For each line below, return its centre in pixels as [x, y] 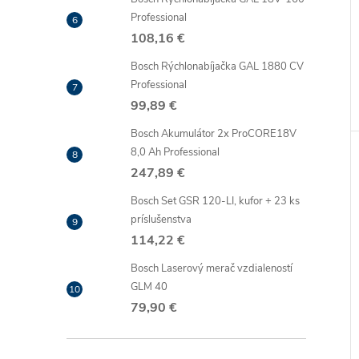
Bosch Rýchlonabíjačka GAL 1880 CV [217, 67]
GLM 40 [149, 287]
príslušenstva [161, 220]
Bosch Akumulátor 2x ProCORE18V [214, 134]
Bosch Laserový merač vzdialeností [212, 268]
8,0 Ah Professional [175, 152]
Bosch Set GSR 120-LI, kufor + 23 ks [215, 201]
